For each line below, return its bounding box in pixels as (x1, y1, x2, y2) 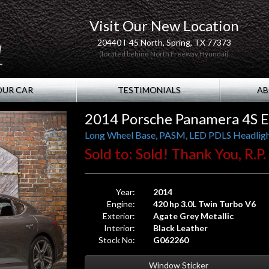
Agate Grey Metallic (153, 211, 234, 221)
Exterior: (103, 211, 136, 221)
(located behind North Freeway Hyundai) (99, 49, 229, 58)
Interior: (104, 223, 136, 233)
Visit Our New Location (89, 17, 239, 34)
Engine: (107, 199, 136, 209)
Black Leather (153, 223, 208, 233)
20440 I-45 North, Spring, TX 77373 (97, 37, 231, 47)
